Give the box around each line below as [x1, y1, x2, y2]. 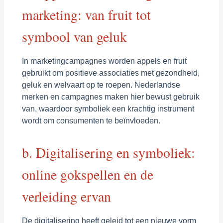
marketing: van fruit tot [21, 5, 151, 24]
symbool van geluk [21, 27, 127, 46]
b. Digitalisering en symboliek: [21, 143, 195, 162]
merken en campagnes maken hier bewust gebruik [21, 92, 200, 101]
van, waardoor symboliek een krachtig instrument [21, 104, 194, 113]
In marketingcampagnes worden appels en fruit [21, 56, 187, 65]
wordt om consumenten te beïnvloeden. [21, 116, 160, 125]
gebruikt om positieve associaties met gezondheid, [21, 68, 200, 77]
